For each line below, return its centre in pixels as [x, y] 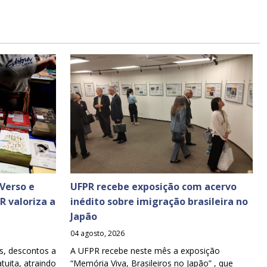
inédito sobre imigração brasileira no [159, 201]
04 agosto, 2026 [97, 233]
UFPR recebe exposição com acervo [153, 186]
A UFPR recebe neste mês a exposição [145, 250]
